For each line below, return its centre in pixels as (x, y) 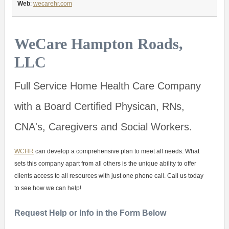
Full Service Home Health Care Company (107, 86)
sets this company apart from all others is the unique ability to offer (105, 163)
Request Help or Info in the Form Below (90, 213)
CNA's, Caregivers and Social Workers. (103, 127)
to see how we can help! (48, 188)
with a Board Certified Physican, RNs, (99, 106)
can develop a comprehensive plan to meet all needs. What (116, 151)
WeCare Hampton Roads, (98, 44)
